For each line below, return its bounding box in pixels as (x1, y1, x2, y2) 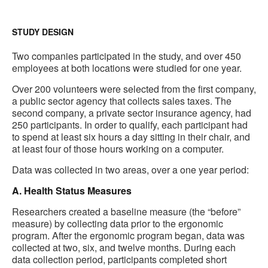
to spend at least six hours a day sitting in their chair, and (12, 130, 250, 144)
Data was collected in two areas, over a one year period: (12, 163, 249, 177)
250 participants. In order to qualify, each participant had (12, 118, 248, 132)
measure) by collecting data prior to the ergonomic (12, 217, 223, 231)
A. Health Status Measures (12, 184, 132, 198)
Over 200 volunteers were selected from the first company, (12, 82, 256, 96)
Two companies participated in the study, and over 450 (12, 49, 241, 63)
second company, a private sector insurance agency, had (12, 106, 251, 120)
